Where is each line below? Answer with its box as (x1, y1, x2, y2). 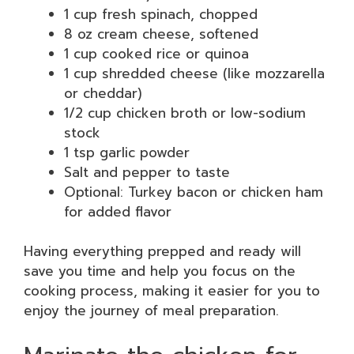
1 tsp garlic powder (64, 141, 190, 163)
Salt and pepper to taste (64, 161, 230, 183)
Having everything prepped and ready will (24, 241, 301, 262)
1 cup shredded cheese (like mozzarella (64, 62, 325, 84)
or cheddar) (64, 82, 142, 104)
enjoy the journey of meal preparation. (24, 300, 279, 321)
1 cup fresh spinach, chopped (64, 3, 258, 24)
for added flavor (64, 201, 171, 222)
